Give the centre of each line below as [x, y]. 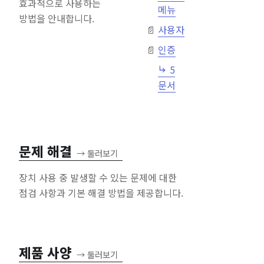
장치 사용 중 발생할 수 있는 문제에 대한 [98, 177]
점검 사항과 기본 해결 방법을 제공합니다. [101, 192]
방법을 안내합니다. [57, 18]
